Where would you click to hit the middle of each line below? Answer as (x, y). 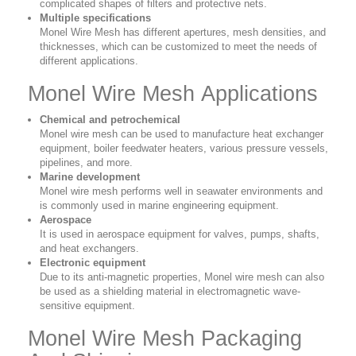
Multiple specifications (95, 18)
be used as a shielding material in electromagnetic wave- (170, 292)
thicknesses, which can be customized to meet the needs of (178, 47)
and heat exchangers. (89, 249)
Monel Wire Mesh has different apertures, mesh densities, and (183, 33)
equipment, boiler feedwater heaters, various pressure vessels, (184, 149)
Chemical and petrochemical (110, 120)
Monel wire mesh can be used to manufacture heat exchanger (182, 134)
